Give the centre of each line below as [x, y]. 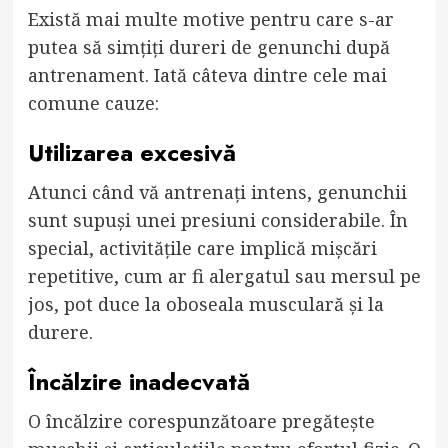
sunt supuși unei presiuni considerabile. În [217, 219]
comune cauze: [93, 102]
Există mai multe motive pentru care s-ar [210, 18]
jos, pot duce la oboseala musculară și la [205, 303]
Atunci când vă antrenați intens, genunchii [217, 191]
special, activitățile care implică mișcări [202, 247]
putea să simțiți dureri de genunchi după [208, 46]
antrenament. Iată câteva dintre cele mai [207, 74]
